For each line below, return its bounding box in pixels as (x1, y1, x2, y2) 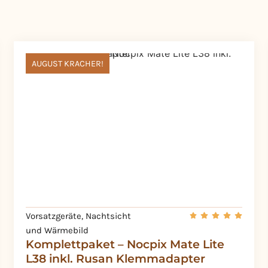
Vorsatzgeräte (26, 211, 82, 222)
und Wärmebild (26, 225, 89, 236)
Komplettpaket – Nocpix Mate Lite (26, 237, 225, 252)
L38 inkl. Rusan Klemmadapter (26, 251, 206, 266)
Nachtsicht (86, 211, 132, 222)
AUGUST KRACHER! (32, 59, 104, 69)
